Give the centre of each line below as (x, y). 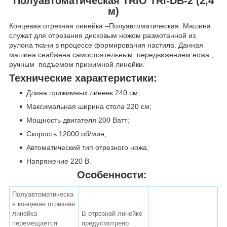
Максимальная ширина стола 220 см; (89, 106)
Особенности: (113, 175)
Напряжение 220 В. (59, 161)
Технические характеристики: (85, 78)
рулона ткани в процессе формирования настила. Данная (106, 45)
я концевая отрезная (44, 204)
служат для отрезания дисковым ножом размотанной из (102, 35)
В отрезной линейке (112, 213)
